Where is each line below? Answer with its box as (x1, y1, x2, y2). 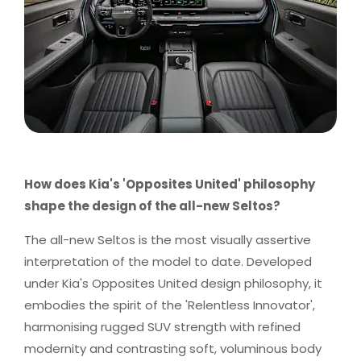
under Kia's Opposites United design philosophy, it (24, 275, 322, 292)
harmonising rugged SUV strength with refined (24, 318, 301, 335)
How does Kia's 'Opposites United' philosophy (24, 176, 315, 193)
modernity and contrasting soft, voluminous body (24, 340, 322, 357)
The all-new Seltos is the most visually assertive (24, 231, 311, 248)
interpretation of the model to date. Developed (24, 253, 312, 270)
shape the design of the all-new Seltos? (24, 197, 280, 214)
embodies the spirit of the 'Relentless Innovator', (24, 297, 315, 313)
